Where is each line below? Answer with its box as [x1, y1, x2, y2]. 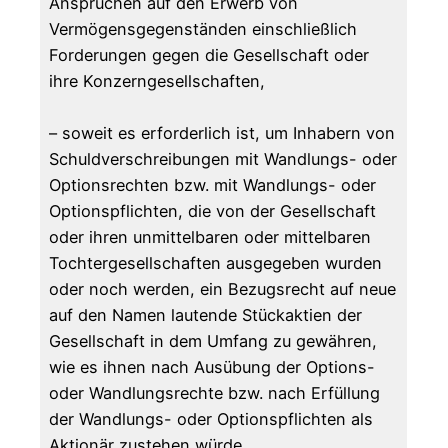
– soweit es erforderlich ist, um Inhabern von [49, 123, 396, 144]
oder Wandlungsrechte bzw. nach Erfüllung [49, 383, 381, 404]
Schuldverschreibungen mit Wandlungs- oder [49, 149, 398, 170]
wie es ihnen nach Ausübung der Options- [49, 357, 376, 378]
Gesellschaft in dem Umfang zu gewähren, [49, 331, 378, 352]
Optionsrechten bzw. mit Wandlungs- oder [49, 175, 377, 196]
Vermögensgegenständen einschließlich [49, 19, 358, 40]
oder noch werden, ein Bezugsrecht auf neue [49, 279, 397, 300]
